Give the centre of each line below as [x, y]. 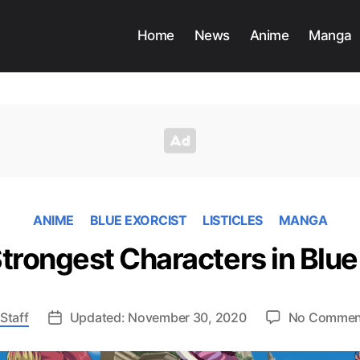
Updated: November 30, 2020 [158, 318]
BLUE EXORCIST [138, 221]
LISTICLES [233, 221]
